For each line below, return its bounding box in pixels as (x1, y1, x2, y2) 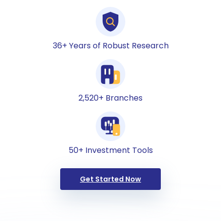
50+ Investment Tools (68, 145, 153, 156)
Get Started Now (80, 174, 141, 184)
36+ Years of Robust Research (52, 40, 169, 51)
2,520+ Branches (78, 92, 143, 104)
